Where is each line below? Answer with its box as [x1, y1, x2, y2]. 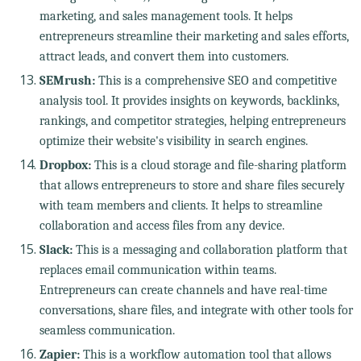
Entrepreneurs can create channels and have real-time [39, 282, 327, 297]
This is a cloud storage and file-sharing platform [90, 157, 346, 172]
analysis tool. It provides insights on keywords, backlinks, [39, 93, 339, 108]
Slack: [39, 242, 73, 257]
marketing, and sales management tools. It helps [39, 8, 293, 23]
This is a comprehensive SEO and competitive [94, 73, 337, 88]
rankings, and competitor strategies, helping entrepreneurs [39, 113, 346, 128]
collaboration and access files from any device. [39, 218, 284, 233]
